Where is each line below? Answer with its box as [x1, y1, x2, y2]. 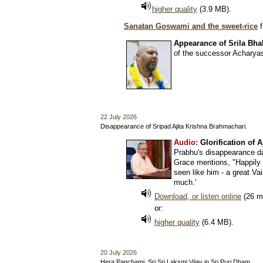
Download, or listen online [154, 192, 241, 201]
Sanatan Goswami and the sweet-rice [124, 22, 258, 31]
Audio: [174, 138, 198, 147]
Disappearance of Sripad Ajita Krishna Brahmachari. [100, 123, 247, 130]
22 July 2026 [100, 113, 137, 120]
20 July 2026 [100, 249, 137, 256]
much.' [174, 178, 196, 187]
